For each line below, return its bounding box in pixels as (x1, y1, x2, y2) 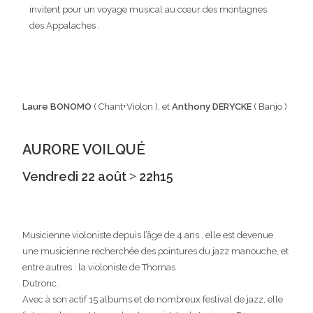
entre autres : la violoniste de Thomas (22, 262, 176, 272)
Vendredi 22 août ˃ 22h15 (22, 169, 174, 184)
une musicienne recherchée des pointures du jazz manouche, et (22, 246, 289, 256)
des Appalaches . (29, 20, 101, 31)
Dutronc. (22, 278, 59, 289)
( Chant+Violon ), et (92, 101, 173, 112)
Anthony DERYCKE (172, 101, 252, 112)
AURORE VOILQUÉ (22, 141, 146, 158)
